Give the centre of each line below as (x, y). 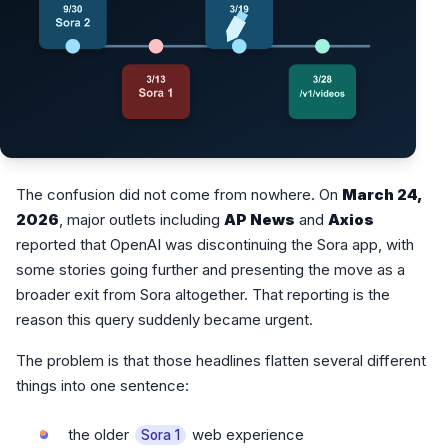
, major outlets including (141, 220)
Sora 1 (160, 435)
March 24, (382, 195)
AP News (259, 220)
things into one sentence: (102, 386)
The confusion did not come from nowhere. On (179, 195)
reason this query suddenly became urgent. (164, 320)
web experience (246, 435)
